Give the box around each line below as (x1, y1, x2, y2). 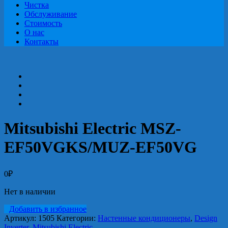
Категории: (56, 213, 98, 222)
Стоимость (24, 19, 62, 27)
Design (194, 213, 217, 222)
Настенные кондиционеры (98, 213, 190, 222)
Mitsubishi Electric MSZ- (4, 119, 181, 138)
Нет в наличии (4, 187, 55, 196)
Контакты (24, 37, 59, 46)
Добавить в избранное (9, 204, 87, 213)
